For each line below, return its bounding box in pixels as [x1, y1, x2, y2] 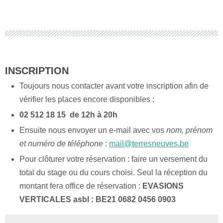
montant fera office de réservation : [19, 182, 142, 191]
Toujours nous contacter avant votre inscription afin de [19, 82, 209, 91]
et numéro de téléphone [19, 139, 103, 148]
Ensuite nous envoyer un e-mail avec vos [19, 126, 166, 135]
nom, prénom [166, 126, 213, 135]
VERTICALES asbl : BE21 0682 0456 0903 [19, 195, 176, 204]
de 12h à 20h [69, 111, 117, 119]
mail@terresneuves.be [109, 139, 189, 148]
